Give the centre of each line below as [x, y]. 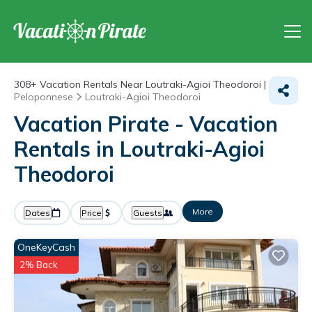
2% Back [39, 265]
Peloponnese [44, 97]
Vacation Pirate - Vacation [146, 124]
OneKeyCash [46, 247]
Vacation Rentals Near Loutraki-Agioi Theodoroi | [151, 84]
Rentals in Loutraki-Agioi [139, 149]
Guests [148, 213]
